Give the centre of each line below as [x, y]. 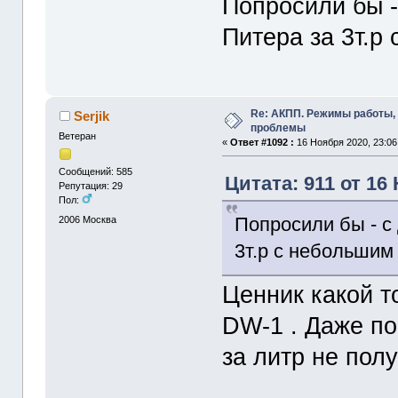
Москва [100, 219]
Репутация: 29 [91, 186]
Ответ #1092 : [263, 143]
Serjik [91, 116]
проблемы [279, 128]
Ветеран [78, 135]
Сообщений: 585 [96, 172]
